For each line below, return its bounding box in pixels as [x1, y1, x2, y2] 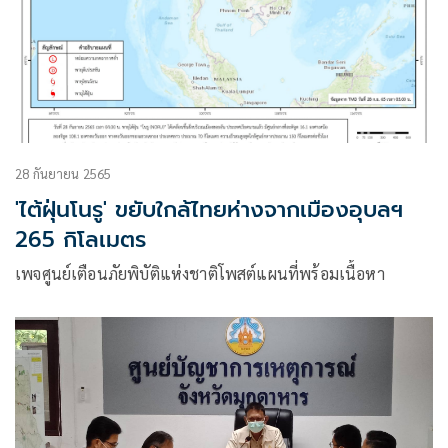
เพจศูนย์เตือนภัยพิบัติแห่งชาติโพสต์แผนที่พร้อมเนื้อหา [15, 262, 385, 284]
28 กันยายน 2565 [15, 164, 112, 182]
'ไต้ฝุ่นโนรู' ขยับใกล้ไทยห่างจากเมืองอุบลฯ [15, 192, 403, 226]
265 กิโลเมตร [15, 222, 146, 256]
